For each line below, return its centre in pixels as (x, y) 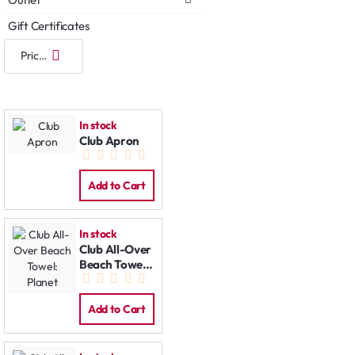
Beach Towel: (114, 265)
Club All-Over (116, 250)
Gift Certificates (49, 25)
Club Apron (110, 141)
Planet (97, 280)
